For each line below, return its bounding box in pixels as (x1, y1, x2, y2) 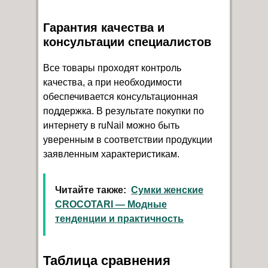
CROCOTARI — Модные (55, 199, 167, 209)
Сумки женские (131, 184, 203, 195)
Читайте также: (55, 184, 126, 195)
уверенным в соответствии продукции (43, 134, 212, 145)
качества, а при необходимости (43, 77, 182, 87)
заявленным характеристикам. (43, 148, 179, 159)
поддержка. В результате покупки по (43, 105, 204, 116)
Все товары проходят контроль (43, 62, 181, 73)
